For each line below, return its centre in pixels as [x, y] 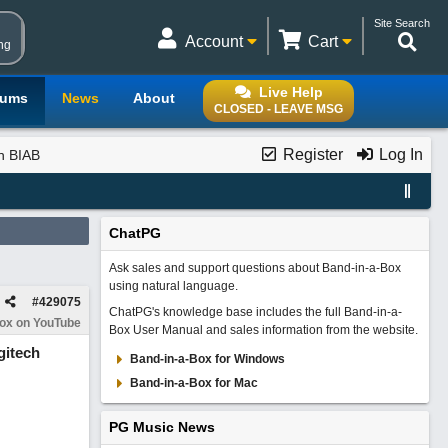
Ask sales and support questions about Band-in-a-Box [254, 268]
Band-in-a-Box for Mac [193, 383]
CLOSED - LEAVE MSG [278, 109]
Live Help [290, 92]
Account [216, 41]
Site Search [402, 23]
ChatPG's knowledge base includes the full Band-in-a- [255, 312]
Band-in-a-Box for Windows [207, 359]
